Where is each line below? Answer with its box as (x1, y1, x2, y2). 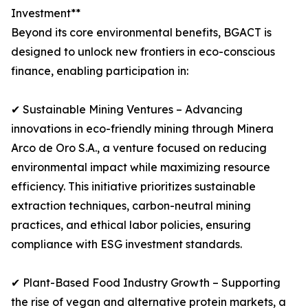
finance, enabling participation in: (11, 64, 188, 78)
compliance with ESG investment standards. (11, 237, 242, 252)
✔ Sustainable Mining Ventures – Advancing (11, 102, 243, 117)
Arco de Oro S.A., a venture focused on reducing (11, 141, 267, 155)
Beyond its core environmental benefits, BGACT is (11, 25, 272, 40)
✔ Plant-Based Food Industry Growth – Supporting (11, 276, 280, 290)
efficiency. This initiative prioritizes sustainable (11, 179, 256, 194)
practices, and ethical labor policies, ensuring (11, 218, 251, 232)
